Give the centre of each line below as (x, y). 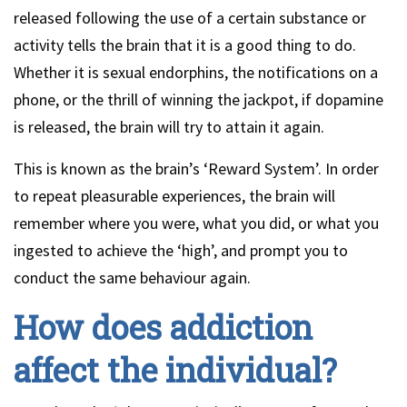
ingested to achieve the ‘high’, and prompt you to (181, 250)
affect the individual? (175, 370)
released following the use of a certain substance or (190, 18)
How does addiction (163, 327)
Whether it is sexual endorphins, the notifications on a (196, 72)
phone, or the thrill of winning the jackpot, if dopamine (199, 99)
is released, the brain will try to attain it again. (169, 127)
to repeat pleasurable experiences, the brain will (174, 196)
